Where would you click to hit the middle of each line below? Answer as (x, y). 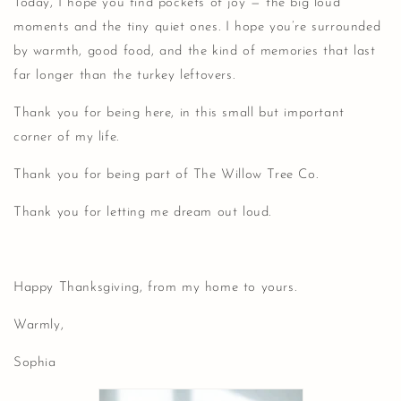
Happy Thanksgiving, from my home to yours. (155, 287)
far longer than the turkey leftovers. (124, 75)
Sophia (35, 363)
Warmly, (39, 325)
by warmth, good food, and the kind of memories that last (195, 51)
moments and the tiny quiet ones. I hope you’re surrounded (197, 27)
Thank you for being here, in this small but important (179, 113)
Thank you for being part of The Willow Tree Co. (166, 175)
